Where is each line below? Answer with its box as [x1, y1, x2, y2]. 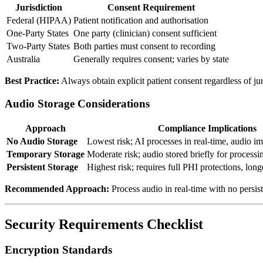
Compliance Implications [158, 123, 257, 133]
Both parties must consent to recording [73, 41, 215, 52]
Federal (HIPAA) [6, 15, 71, 26]
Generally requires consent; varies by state [73, 54, 229, 65]
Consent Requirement [107, 2, 195, 13]
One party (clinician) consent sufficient [73, 28, 217, 39]
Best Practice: [5, 76, 59, 86]
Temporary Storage [6, 149, 85, 159]
